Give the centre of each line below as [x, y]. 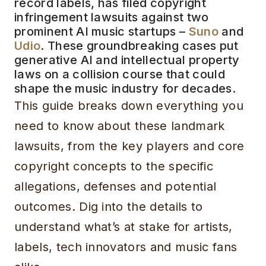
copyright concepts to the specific [114, 167]
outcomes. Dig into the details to [109, 207]
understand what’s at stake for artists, [123, 227]
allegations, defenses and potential [115, 187]
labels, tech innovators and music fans [126, 247]
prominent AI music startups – [102, 32]
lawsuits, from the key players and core [129, 146]
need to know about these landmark [120, 126]
